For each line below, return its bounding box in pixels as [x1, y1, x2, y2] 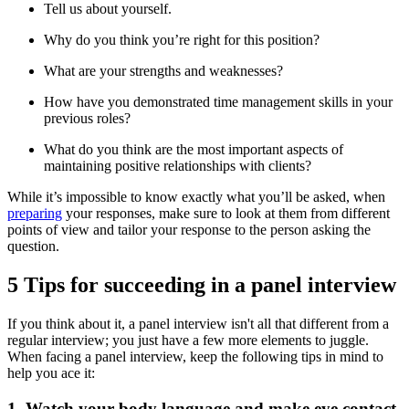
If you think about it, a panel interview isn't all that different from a [7, 316, 389, 332]
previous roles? [44, 110, 134, 127]
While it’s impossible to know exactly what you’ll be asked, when [7, 189, 385, 205]
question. [7, 238, 59, 255]
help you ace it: [7, 365, 95, 382]
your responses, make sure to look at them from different [62, 205, 390, 222]
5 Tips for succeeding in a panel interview [7, 273, 396, 298]
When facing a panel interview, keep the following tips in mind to [7, 349, 383, 365]
